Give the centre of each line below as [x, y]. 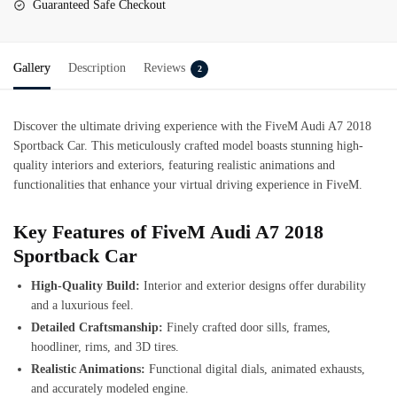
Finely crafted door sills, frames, [247, 328]
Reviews [164, 67]
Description [97, 67]
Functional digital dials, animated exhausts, [255, 370]
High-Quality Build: [86, 286]
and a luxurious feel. [82, 306]
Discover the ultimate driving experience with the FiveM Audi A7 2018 [192, 126]
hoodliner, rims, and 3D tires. [105, 347]
